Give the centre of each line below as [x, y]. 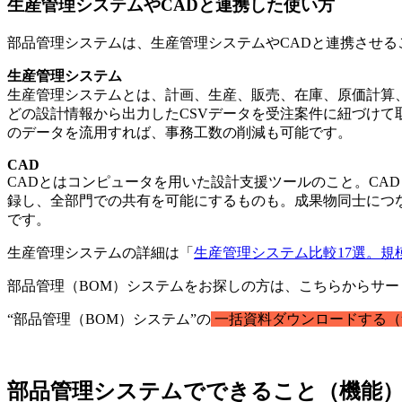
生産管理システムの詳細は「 [100, 252]
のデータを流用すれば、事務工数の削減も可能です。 [179, 132]
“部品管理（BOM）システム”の [109, 319]
